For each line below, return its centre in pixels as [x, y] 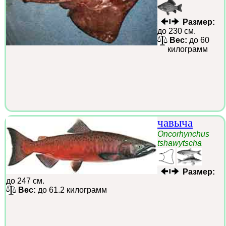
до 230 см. [177, 31]
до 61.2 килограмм [71, 190]
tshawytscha [180, 143]
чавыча [175, 123]
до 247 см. [25, 181]
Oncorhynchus [183, 134]
